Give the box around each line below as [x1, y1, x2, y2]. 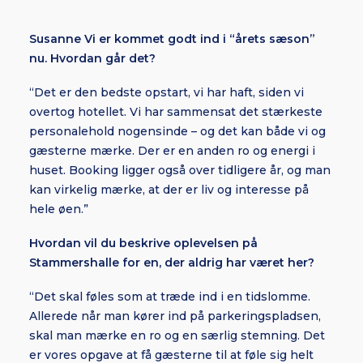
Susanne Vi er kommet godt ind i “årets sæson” [29, 32, 315, 46]
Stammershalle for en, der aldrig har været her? [29, 255, 314, 270]
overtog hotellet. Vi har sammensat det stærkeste [29, 105, 322, 119]
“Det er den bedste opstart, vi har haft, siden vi [29, 85, 304, 100]
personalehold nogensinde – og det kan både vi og [29, 124, 326, 139]
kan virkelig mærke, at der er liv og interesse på [29, 182, 309, 197]
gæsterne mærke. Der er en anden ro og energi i [29, 143, 315, 158]
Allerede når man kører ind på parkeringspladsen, [29, 309, 321, 323]
